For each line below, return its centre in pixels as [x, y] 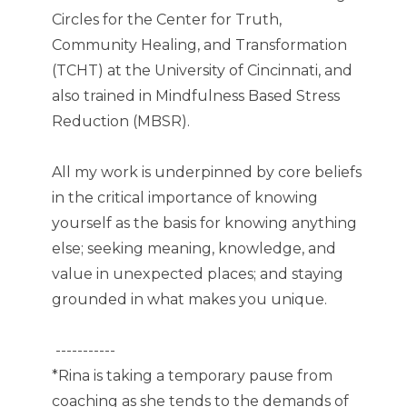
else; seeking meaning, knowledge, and [194, 249]
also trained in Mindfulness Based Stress [196, 96]
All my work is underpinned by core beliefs [207, 173]
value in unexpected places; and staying [198, 274]
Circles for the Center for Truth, [167, 20]
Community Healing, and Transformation [199, 45]
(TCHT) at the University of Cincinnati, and [202, 71]
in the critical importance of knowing [185, 198]
